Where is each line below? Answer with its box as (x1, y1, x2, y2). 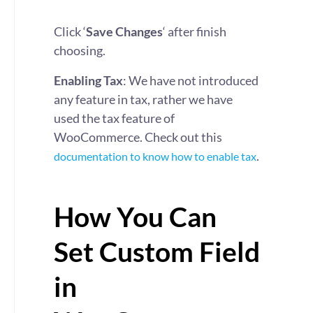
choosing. (54, 43, 105, 58)
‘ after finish (163, 24, 226, 39)
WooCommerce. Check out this (54, 129, 222, 145)
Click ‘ (54, 24, 86, 39)
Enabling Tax (54, 73, 123, 88)
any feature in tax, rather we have (54, 92, 233, 107)
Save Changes (86, 24, 163, 39)
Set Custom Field (54, 235, 260, 268)
